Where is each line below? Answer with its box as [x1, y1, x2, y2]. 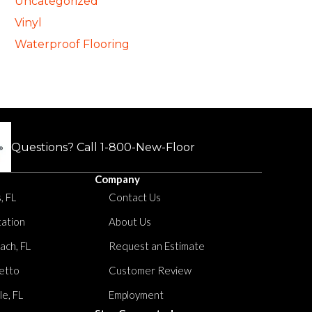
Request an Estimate [109, 240, 205, 252]
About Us [109, 215, 151, 228]
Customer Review [109, 264, 192, 276]
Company [95, 173, 140, 185]
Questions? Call [11, 140, 100, 154]
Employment [109, 288, 164, 301]
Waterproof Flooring [15, 38, 130, 51]
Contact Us [109, 191, 161, 203]
